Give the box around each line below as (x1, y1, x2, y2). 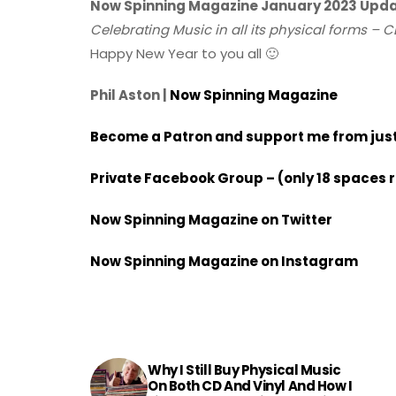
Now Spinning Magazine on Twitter (90, 209, 332, 229)
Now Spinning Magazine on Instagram (90, 251, 358, 270)
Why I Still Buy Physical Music (148, 360, 341, 379)
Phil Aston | (90, 85, 170, 104)
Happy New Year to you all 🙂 (90, 43, 278, 63)
